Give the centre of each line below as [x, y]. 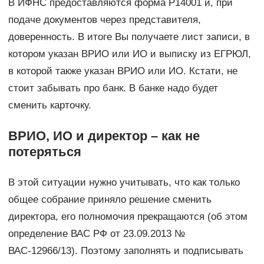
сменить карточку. [49, 105]
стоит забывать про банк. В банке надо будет [113, 88]
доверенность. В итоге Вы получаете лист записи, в [129, 37]
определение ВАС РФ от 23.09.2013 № [96, 234]
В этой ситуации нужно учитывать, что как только [124, 183]
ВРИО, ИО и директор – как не [104, 136]
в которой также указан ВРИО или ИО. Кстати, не [123, 71]
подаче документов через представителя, [104, 20]
